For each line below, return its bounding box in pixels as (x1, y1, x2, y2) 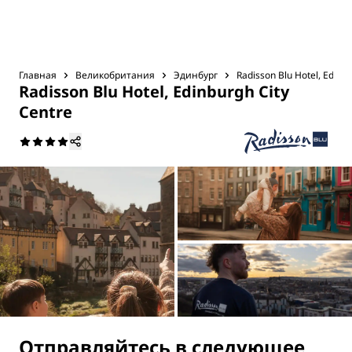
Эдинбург (174, 68, 218, 82)
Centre (19, 101, 72, 123)
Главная (19, 68, 57, 82)
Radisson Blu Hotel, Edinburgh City (19, 81, 289, 102)
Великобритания (75, 68, 155, 82)
